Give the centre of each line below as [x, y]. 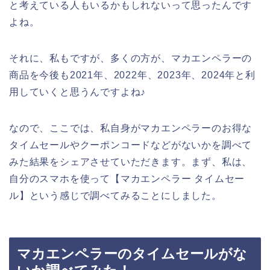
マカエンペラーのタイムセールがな [132, 253]
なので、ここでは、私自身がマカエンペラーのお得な [131, 128]
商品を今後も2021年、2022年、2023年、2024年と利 [132, 75]
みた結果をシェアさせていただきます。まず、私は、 [131, 162]
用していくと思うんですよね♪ [78, 92]
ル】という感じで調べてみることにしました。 [115, 196]
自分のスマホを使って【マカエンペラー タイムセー [127, 179]
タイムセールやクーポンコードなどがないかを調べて [131, 145]
